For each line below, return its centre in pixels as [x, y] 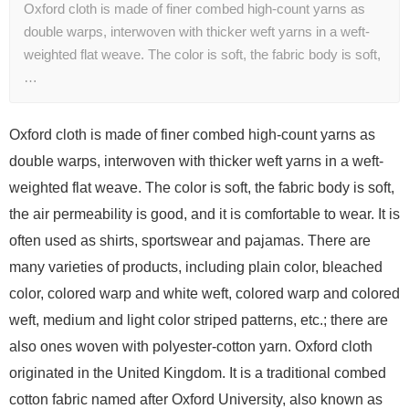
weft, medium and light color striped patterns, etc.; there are [199, 320]
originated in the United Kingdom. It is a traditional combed [198, 373]
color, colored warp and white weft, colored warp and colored [204, 294]
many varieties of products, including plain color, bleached [196, 267]
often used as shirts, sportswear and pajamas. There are [190, 241]
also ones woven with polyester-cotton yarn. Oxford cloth [191, 347]
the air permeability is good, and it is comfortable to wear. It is [204, 215]
